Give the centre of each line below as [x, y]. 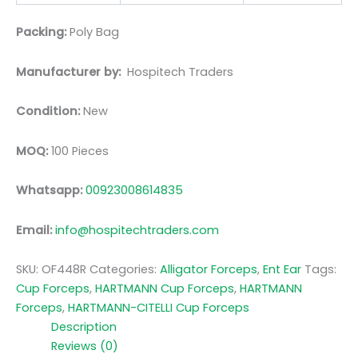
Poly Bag [94, 32]
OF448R [64, 270]
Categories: [125, 270]
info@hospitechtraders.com [137, 230]
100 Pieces [78, 151]
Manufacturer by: [72, 72]
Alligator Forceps [209, 270]
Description [84, 327]
